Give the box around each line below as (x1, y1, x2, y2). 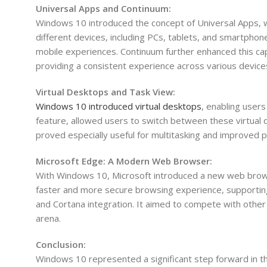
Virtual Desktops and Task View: (36, 85, 175, 98)
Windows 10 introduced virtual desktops (36, 100, 201, 112)
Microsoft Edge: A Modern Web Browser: (36, 154, 212, 167)
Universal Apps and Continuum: (36, 2, 171, 14)
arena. (36, 212, 61, 224)
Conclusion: (36, 238, 86, 250)
